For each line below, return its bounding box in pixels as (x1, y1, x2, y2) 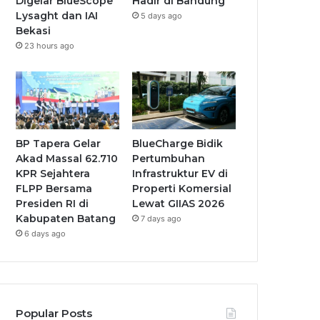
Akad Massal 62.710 (16, 152, 119, 166)
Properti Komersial (132, 182, 232, 196)
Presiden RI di (16, 197, 89, 211)
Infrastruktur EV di (132, 167, 229, 181)
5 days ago (141, 10, 183, 21)
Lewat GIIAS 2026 (132, 197, 225, 211)
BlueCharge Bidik (132, 137, 224, 151)
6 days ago (24, 229, 66, 239)
